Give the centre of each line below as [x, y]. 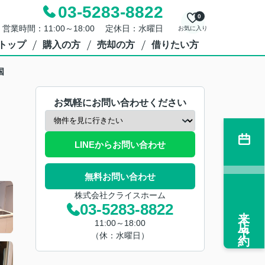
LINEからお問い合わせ [120, 144]
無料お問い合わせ [120, 176]
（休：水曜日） [120, 235]
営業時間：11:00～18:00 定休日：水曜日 [83, 28]
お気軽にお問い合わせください [120, 103]
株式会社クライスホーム [120, 195]
